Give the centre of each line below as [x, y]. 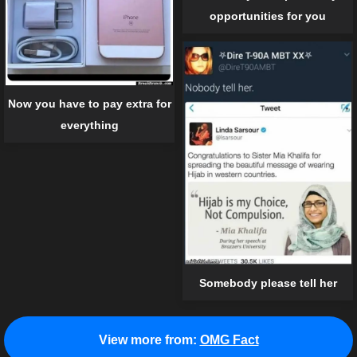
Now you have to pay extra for [89, 104]
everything [89, 125]
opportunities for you [268, 16]
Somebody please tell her [268, 283]
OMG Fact [229, 339]
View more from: [147, 339]
